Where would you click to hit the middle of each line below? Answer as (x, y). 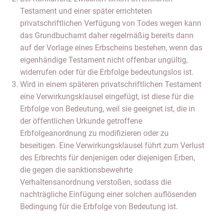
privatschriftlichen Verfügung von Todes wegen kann (111, 23)
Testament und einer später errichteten (86, 11)
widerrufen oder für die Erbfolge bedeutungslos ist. (107, 72)
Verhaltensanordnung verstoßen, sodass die (96, 182)
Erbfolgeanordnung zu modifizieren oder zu (94, 133)
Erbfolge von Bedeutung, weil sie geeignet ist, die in (108, 109)
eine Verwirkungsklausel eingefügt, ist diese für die (107, 97)
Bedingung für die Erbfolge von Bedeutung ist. (99, 207)
